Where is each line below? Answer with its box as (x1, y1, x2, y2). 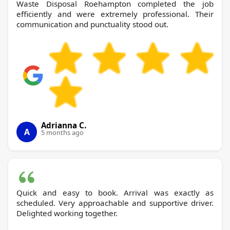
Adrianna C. (41, 120, 86, 130)
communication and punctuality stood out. (16, 18, 168, 29)
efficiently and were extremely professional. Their (16, 8, 214, 19)
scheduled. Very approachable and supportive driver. (16, 197, 214, 208)
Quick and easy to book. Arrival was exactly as (16, 187, 214, 198)
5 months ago (41, 127, 84, 137)
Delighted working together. (16, 207, 118, 218)
